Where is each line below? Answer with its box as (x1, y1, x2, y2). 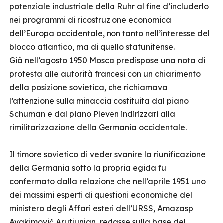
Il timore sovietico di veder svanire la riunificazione (9, 149, 206, 159)
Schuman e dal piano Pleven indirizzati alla (9, 109, 175, 119)
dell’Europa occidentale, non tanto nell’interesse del (9, 28, 210, 38)
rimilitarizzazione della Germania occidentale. (9, 122, 199, 132)
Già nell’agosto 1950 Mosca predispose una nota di (9, 55, 205, 65)
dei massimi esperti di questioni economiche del (9, 190, 192, 200)
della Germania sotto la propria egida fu (9, 163, 166, 173)
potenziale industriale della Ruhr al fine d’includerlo (9, 1, 209, 11)
